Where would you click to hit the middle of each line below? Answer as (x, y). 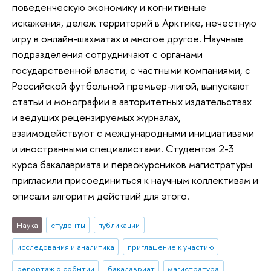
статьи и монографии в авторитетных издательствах (132, 101)
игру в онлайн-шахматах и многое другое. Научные (128, 38)
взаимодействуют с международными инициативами (133, 132)
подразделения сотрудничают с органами (107, 54)
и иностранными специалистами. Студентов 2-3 (123, 148)
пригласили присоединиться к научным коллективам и (135, 180)
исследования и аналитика (65, 247)
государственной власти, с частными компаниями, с (131, 70)
